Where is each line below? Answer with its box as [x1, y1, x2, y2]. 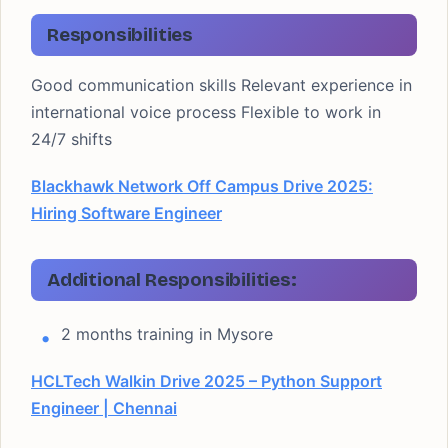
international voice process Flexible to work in [31, 102, 381, 122]
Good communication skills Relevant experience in [31, 75, 412, 95]
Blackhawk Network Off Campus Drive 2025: [31, 176, 373, 196]
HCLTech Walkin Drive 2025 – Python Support [31, 371, 382, 391]
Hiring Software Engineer [31, 203, 222, 223]
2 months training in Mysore [61, 324, 273, 344]
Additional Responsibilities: [47, 268, 297, 291]
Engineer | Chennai [31, 398, 177, 418]
